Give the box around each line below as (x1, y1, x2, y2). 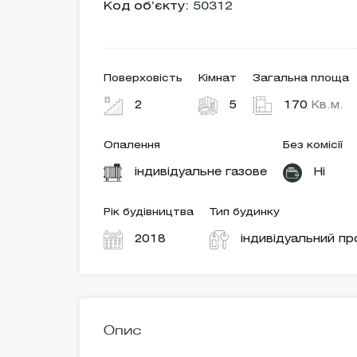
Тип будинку (210, 208, 280, 217)
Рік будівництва (104, 208, 194, 217)
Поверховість (104, 74, 182, 83)
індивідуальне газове (135, 167, 267, 178)
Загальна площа (253, 74, 349, 83)
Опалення (104, 141, 160, 150)
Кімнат (198, 74, 237, 83)
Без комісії (283, 141, 343, 150)
